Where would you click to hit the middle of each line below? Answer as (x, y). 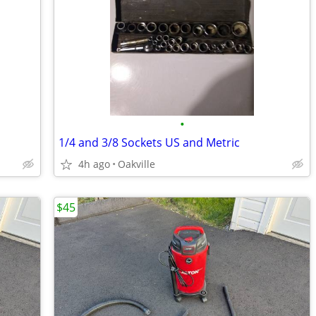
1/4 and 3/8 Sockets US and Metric (149, 142)
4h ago (94, 164)
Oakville (136, 164)
